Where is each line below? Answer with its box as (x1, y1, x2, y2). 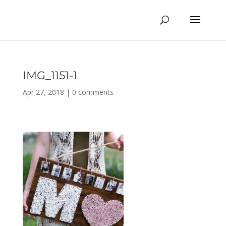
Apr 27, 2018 (22, 87, 64, 97)
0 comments (72, 87, 114, 97)
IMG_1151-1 (22, 69, 77, 82)
